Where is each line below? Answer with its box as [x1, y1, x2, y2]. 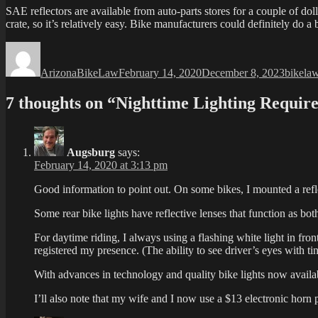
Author [40, 40, 72, 53]
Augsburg [67, 146, 115, 159]
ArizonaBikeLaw [40, 66, 119, 79]
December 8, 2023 [202, 66, 285, 79]
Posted [118, 40, 148, 53]
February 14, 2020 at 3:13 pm [34, 159, 168, 172]
